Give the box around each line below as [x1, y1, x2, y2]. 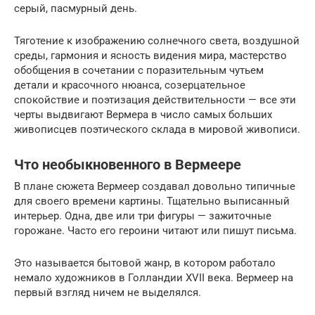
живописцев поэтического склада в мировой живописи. [14, 122, 300, 136]
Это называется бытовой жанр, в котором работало [14, 256, 276, 269]
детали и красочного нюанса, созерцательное [14, 78, 245, 91]
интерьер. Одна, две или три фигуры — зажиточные [14, 209, 271, 222]
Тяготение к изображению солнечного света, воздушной [14, 34, 300, 47]
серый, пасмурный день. [14, 1, 137, 15]
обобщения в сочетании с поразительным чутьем [14, 63, 264, 77]
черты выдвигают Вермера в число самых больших [14, 108, 272, 121]
